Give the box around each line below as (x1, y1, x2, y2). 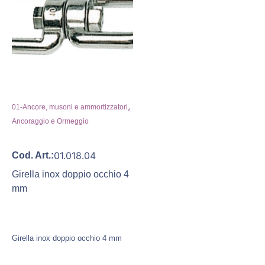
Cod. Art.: (12, 150, 54, 160)
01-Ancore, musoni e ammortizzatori (12, 102, 128, 111)
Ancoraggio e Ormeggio (12, 117, 89, 125)
